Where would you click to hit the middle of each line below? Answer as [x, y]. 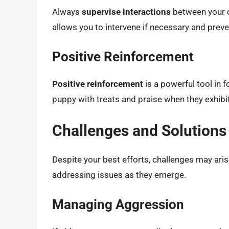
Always [67, 12]
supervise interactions [126, 12]
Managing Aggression [118, 205]
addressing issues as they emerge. [119, 175]
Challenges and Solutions [139, 130]
